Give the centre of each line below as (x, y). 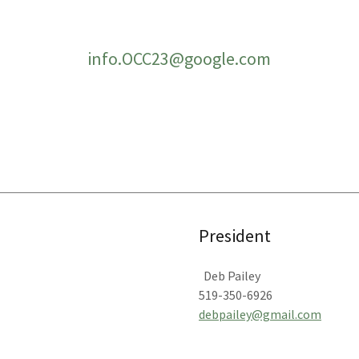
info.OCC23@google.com (179, 58)
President (235, 236)
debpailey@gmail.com (260, 314)
